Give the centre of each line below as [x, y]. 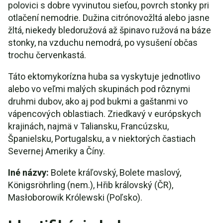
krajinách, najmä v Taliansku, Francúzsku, [88, 126]
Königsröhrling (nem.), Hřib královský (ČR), [91, 185]
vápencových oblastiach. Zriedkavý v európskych [105, 114]
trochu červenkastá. [47, 55]
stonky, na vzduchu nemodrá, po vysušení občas [103, 43]
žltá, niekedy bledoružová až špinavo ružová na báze [110, 30]
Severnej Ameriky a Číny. [56, 151]
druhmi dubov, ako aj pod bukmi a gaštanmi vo [98, 101]
